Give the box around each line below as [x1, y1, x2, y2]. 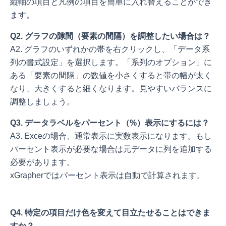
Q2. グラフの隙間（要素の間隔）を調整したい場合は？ [10, 32, 210, 41]
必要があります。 [10, 158, 75, 167]
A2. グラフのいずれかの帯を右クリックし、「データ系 [10, 45, 210, 54]
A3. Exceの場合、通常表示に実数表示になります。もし [10, 132, 212, 141]
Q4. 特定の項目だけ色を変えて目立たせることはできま [10, 208, 210, 217]
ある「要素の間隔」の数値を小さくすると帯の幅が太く [10, 71, 212, 80]
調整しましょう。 [10, 97, 75, 106]
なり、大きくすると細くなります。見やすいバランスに [10, 84, 212, 93]
